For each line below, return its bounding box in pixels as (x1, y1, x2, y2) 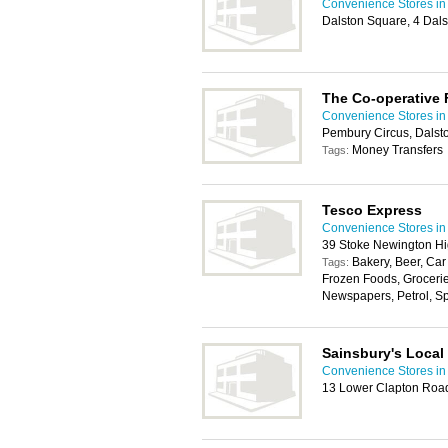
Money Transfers (352, 143, 443, 157)
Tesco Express (322, 202, 422, 218)
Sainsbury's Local (322, 345, 444, 361)
